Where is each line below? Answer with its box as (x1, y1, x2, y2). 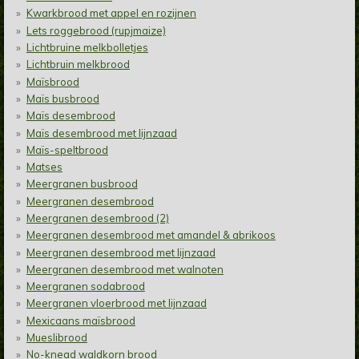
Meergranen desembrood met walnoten (26, 262, 224, 276)
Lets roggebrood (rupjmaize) (26, 23, 166, 37)
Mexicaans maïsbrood (26, 313, 135, 327)
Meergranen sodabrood (26, 280, 145, 293)
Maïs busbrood (26, 91, 99, 105)
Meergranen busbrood (26, 177, 138, 191)
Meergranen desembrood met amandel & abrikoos (26, 228, 276, 242)
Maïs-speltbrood (26, 143, 108, 156)
